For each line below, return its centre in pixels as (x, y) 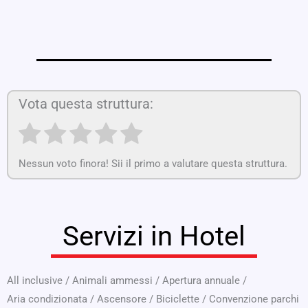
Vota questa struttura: (86, 103)
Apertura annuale (201, 281)
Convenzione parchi (254, 299)
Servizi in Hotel (154, 236)
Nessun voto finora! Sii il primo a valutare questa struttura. (153, 164)
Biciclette (178, 299)
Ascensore (122, 299)
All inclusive (35, 281)
